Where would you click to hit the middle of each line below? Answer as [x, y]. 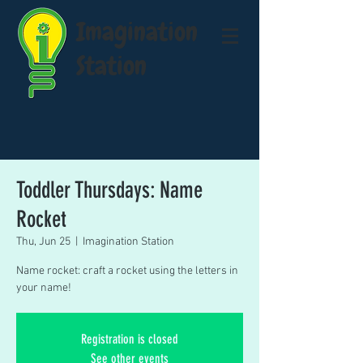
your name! [44, 288]
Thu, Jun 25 [43, 242]
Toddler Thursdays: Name [109, 190]
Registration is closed [130, 339]
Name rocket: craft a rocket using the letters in [127, 271]
